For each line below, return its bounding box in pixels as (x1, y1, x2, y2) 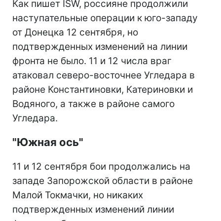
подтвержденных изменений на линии (12, 41, 187, 53)
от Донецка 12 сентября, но (12, 27, 138, 38)
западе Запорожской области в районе (12, 175, 193, 187)
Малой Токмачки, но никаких (12, 189, 143, 201)
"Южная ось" (12, 136, 83, 149)
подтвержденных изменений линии (12, 204, 174, 216)
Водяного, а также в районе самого (12, 98, 175, 110)
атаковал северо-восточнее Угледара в (12, 70, 195, 81)
